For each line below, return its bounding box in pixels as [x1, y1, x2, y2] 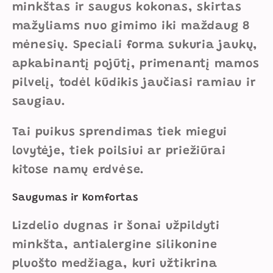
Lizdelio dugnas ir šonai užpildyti [12, 221, 221, 233]
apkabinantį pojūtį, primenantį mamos [12, 58, 260, 70]
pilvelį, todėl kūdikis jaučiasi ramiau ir [12, 77, 256, 89]
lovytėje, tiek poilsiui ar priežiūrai [12, 146, 226, 158]
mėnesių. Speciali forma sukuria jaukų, [12, 39, 258, 51]
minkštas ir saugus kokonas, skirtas [12, 1, 242, 13]
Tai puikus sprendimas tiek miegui [12, 127, 228, 139]
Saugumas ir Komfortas [12, 193, 138, 204]
